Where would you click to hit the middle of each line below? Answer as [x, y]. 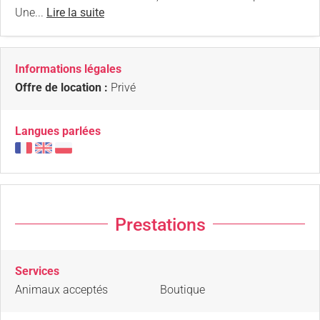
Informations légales [68, 69]
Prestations [160, 224]
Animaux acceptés [61, 289]
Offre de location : [61, 87]
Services [37, 271]
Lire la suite [75, 12]
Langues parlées [58, 131]
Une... [31, 12]
